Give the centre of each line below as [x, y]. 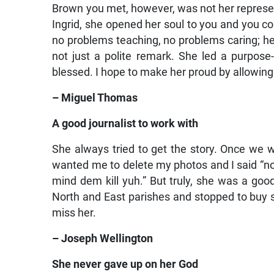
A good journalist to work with [125, 124]
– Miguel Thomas [95, 98]
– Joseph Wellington [103, 239]
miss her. [74, 213]
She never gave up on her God [125, 265]
